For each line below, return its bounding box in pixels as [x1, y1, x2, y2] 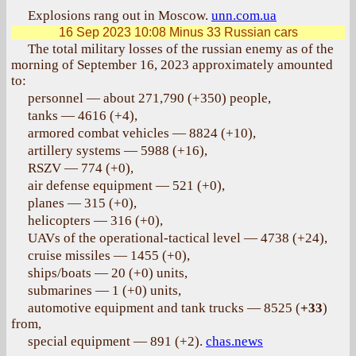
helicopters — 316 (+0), [28, 213, 163, 228]
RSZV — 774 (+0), [28, 161, 133, 176]
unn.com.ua [211, 8, 277, 23]
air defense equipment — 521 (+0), [28, 178, 225, 193]
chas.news [206, 334, 263, 349]
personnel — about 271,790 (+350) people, [28, 91, 271, 106]
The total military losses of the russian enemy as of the [28, 41, 334, 56]
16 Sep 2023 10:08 [58, 25, 166, 39]
